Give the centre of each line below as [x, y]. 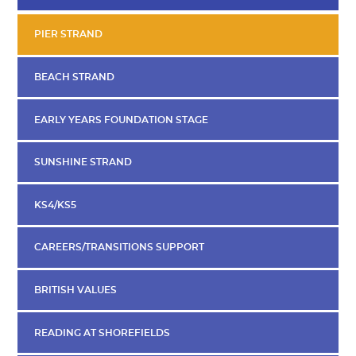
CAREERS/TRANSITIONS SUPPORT [119, 248]
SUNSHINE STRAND [83, 163]
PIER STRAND [68, 35]
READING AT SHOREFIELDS [102, 333]
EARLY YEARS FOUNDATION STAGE [121, 120]
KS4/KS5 [55, 205]
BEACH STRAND [74, 77]
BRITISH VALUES [75, 290]
